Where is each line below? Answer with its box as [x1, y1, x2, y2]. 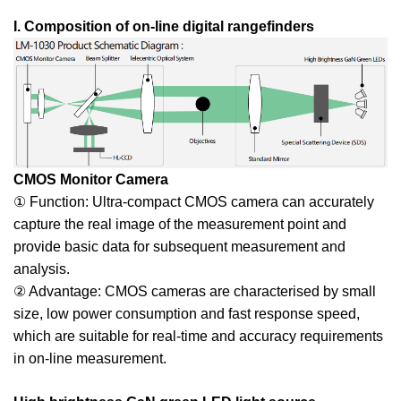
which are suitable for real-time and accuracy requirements [13, 328, 383, 345]
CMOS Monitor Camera [13, 172, 168, 188]
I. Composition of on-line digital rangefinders [13, 19, 314, 34]
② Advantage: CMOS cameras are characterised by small [13, 284, 376, 300]
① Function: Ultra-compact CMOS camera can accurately [13, 194, 374, 210]
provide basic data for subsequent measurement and [13, 239, 346, 255]
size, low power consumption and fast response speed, [13, 306, 360, 322]
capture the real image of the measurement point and [13, 217, 346, 233]
